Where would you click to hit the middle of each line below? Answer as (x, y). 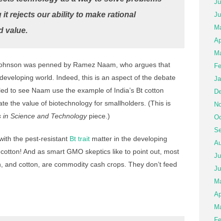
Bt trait (80, 139)
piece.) (98, 116)
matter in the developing (129, 139)
